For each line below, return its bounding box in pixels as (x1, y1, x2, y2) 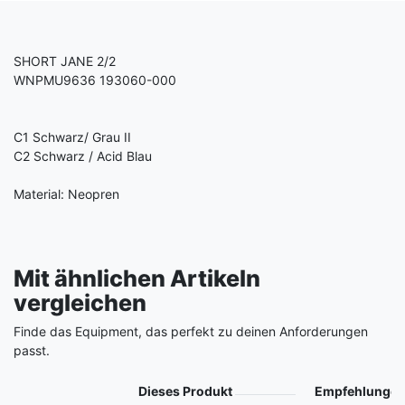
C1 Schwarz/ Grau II (14, 128, 131, 145)
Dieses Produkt (137, 382, 232, 399)
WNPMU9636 (14, 71, 96, 88)
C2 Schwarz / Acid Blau (14, 147, 152, 164)
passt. (14, 342, 50, 358)
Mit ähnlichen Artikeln (14, 264, 260, 292)
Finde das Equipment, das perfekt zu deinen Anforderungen (14, 323, 368, 339)
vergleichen (14, 288, 146, 316)
